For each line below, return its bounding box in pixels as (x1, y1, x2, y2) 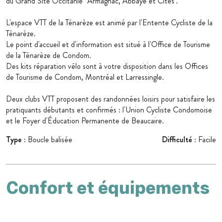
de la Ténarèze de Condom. (6, 50, 91, 61)
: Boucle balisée (22, 134, 72, 146)
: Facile (192, 134, 216, 146)
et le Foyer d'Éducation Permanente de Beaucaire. (6, 115, 164, 127)
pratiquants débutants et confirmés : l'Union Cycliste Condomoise (6, 104, 212, 116)
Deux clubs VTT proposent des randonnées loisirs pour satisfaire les (6, 93, 215, 105)
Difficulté (162, 134, 192, 146)
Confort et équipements (6, 177, 210, 198)
